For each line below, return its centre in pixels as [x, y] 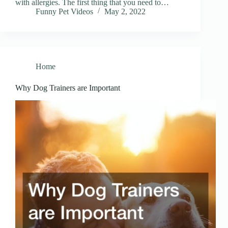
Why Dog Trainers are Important [68, 88]
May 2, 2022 [125, 12]
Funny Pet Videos [64, 12]
